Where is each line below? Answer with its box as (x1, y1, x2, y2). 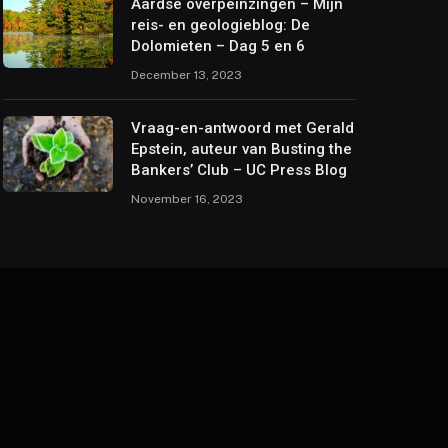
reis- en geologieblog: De (130, 15, 310, 34)
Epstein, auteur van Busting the (130, 139, 352, 158)
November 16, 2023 (130, 191, 243, 206)
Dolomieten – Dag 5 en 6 (130, 36, 305, 55)
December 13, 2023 (130, 67, 242, 82)
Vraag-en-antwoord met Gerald (130, 118, 354, 137)
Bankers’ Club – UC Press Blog (130, 160, 347, 179)
